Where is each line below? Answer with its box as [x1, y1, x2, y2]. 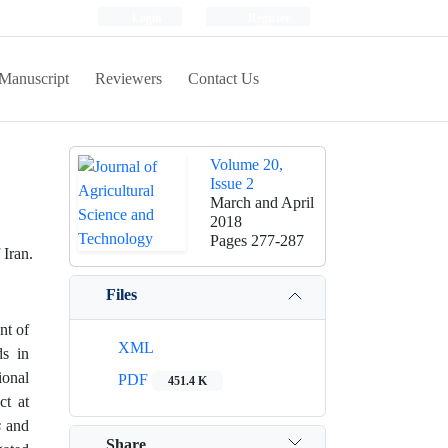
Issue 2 [209, 174, 254, 193]
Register [245, 10, 290, 25]
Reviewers [95, 69, 162, 88]
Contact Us [188, 69, 259, 88]
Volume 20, [209, 155, 283, 174]
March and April [209, 193, 314, 212]
